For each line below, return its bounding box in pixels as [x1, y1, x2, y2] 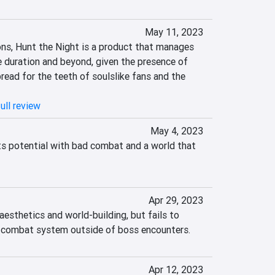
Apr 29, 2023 [148, 194, 203, 206]
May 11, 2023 [144, 26, 203, 38]
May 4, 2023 [150, 125, 203, 137]
